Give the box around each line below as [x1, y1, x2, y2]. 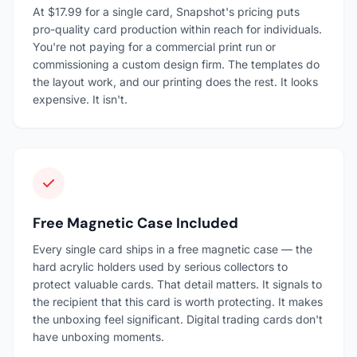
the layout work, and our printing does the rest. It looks [33, 75, 318, 88]
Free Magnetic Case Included [33, 214, 238, 233]
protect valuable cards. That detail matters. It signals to [33, 277, 322, 291]
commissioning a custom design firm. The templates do [33, 57, 320, 71]
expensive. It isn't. [33, 92, 127, 106]
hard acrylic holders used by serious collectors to [33, 260, 288, 273]
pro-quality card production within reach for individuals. [33, 22, 322, 36]
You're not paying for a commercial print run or [33, 40, 276, 53]
